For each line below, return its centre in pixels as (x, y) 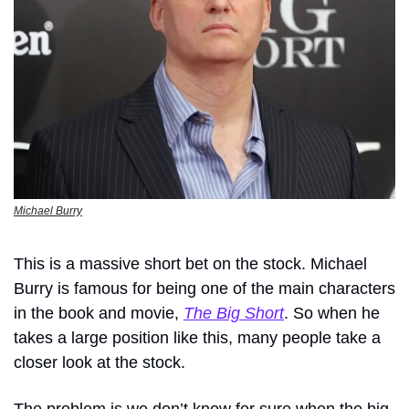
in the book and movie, (99, 314)
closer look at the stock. (100, 363)
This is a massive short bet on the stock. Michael (190, 264)
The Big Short (234, 314)
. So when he (332, 314)
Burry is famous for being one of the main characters (204, 289)
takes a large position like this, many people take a (197, 338)
